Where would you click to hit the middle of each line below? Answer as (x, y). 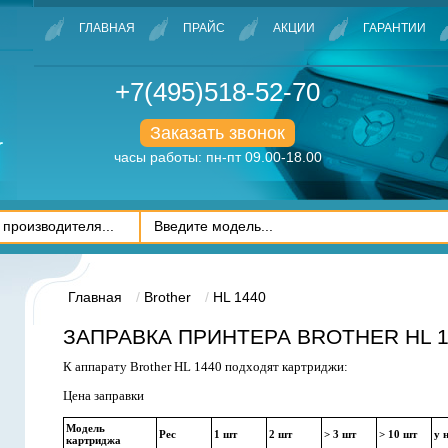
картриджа (93, 440)
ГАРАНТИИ (394, 28)
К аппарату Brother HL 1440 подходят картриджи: (205, 366)
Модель (85, 428)
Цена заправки (103, 395)
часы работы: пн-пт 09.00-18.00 (217, 157)
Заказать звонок (217, 133)
